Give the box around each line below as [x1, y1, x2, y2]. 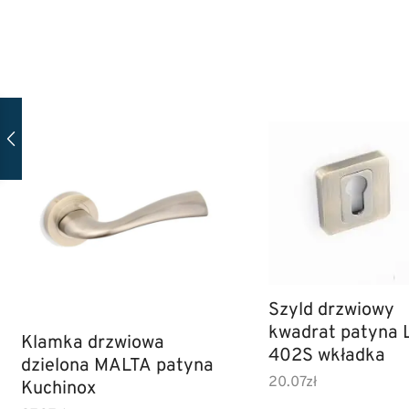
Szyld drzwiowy [267, 299, 394, 323]
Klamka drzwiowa [21, 331, 164, 356]
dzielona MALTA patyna [21, 354, 214, 379]
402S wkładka [267, 344, 385, 369]
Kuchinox [21, 377, 96, 402]
